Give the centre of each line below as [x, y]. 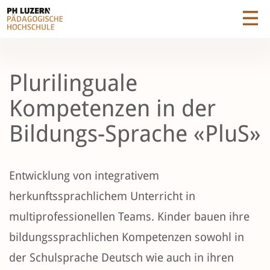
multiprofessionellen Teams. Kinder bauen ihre [129, 217]
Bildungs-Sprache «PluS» [135, 134]
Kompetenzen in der [112, 108]
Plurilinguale [73, 83]
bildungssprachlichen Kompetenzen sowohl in [127, 237]
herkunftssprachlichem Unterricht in [102, 196]
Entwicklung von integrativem [84, 176]
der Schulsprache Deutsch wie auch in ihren [121, 258]
